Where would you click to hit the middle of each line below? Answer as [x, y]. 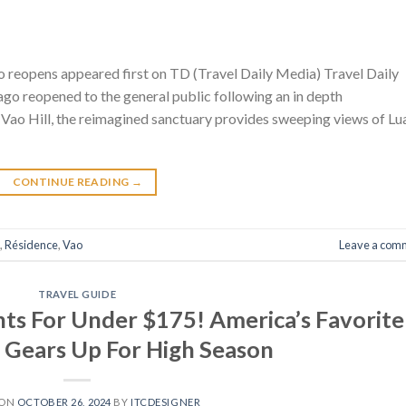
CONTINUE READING [72, 182]
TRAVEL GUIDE [77, 295]
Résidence [31, 244]
